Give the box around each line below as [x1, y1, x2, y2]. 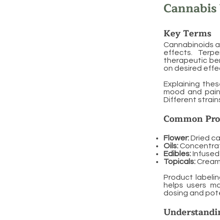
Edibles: [164, 150, 191, 158]
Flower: [164, 134, 189, 142]
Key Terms [164, 26, 211, 41]
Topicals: [164, 158, 195, 165]
